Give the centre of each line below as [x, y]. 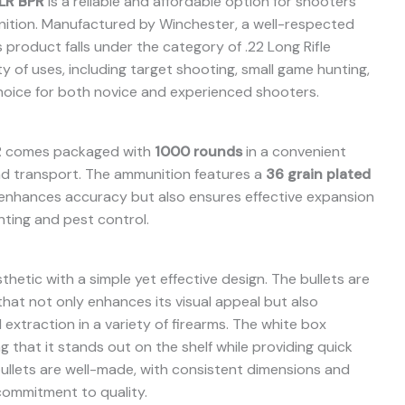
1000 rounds [198, 151]
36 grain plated [318, 174]
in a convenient [294, 151]
